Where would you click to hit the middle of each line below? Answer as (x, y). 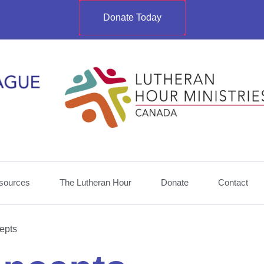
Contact (233, 182)
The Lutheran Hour (95, 182)
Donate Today (132, 17)
